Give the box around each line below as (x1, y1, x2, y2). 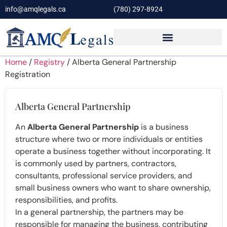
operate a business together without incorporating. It (15, 146, 211, 157)
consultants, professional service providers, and (15, 170, 192, 181)
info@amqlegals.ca (5, 5, 66, 13)
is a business (139, 122, 188, 133)
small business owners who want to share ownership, (15, 182, 211, 194)
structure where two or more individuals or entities (15, 134, 203, 145)
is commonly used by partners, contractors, (15, 158, 176, 169)
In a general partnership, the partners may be (15, 207, 183, 218)
